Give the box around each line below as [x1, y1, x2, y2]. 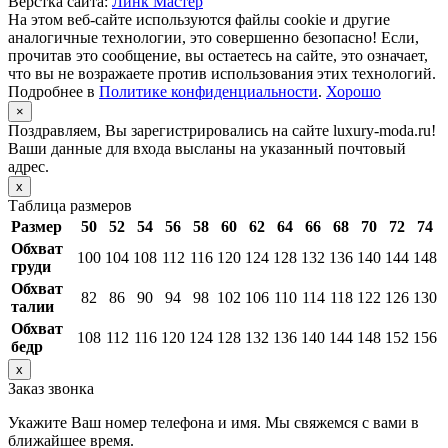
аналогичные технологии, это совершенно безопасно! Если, [8, 29, 419, 47]
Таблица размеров [8, 197, 132, 215]
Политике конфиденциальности [99, 83, 318, 101]
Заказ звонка [8, 380, 94, 398]
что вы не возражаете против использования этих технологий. [8, 65, 436, 83]
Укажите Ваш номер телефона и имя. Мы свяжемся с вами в [8, 414, 419, 432]
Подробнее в [8, 83, 99, 101]
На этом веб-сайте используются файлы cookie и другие [8, 11, 390, 29]
